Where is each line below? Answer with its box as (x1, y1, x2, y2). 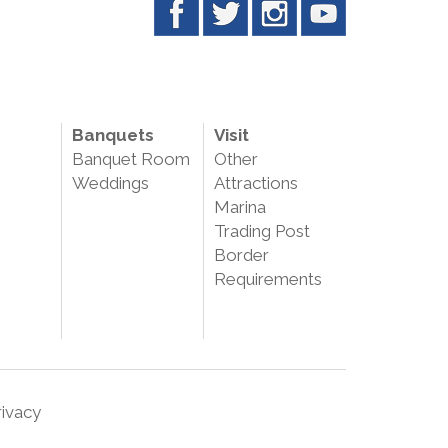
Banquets (71, 125, 154, 146)
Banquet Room (71, 149, 190, 170)
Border (214, 245, 270, 266)
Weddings (71, 173, 149, 194)
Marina (214, 197, 267, 218)
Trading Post (214, 221, 311, 242)
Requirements (214, 269, 323, 290)
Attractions (214, 173, 299, 194)
